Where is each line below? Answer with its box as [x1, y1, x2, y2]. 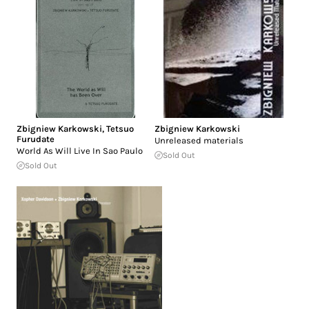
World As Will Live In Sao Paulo [17, 146, 143, 157]
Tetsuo [106, 123, 134, 134]
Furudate [17, 134, 54, 145]
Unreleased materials [154, 135, 243, 146]
